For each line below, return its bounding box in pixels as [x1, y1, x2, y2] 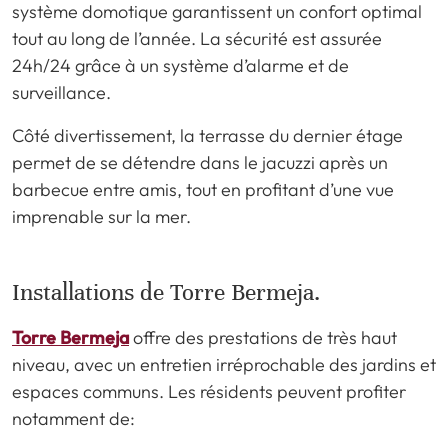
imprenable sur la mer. [12, 204, 191, 228]
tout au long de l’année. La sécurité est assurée [12, 26, 382, 50]
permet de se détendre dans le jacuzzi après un [12, 150, 388, 174]
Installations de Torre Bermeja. [12, 277, 320, 307]
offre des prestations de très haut [129, 325, 397, 349]
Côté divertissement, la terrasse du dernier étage [12, 123, 403, 147]
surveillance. [12, 80, 111, 104]
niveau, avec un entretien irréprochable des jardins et [12, 352, 436, 376]
